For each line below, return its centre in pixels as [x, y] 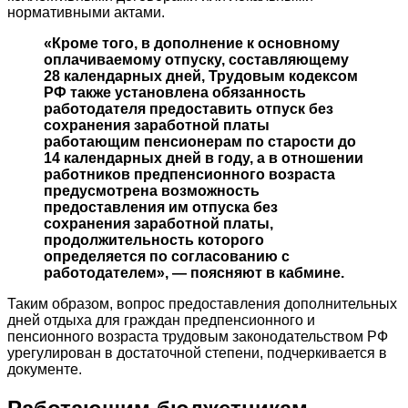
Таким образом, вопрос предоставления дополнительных [202, 304]
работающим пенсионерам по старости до [200, 142]
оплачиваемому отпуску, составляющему [196, 60]
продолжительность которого [154, 240]
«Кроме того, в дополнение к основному [192, 44]
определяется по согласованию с [167, 257]
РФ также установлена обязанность [175, 93]
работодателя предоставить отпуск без [189, 109]
